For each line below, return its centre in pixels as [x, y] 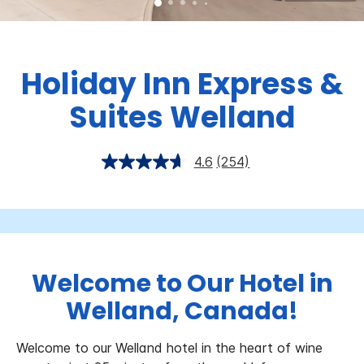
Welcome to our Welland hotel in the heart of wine [169, 348]
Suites [116, 118]
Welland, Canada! [182, 312]
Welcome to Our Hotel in [182, 284]
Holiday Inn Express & [182, 84]
